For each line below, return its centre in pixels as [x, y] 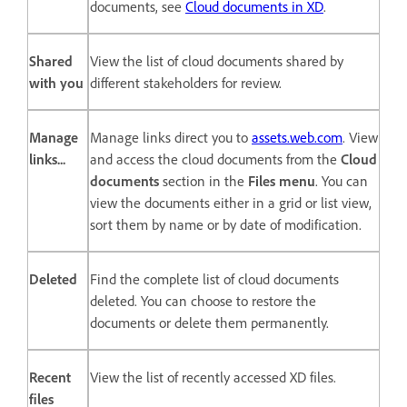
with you [56, 82]
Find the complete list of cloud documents [214, 278]
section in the [203, 180]
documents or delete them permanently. [209, 322]
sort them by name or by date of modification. [226, 224]
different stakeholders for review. [186, 82]
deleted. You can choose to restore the [203, 300]
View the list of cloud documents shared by [217, 60]
